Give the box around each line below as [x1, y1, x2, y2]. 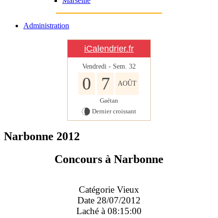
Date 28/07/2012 [77, 195, 141, 205]
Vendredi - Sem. [82, 63, 129, 70]
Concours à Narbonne [54, 152, 163, 165]
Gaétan [100, 97, 118, 104]
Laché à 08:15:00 [76, 205, 142, 216]
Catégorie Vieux [79, 184, 139, 195]
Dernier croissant [92, 108, 136, 115]
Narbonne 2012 [4, 130, 80, 143]
